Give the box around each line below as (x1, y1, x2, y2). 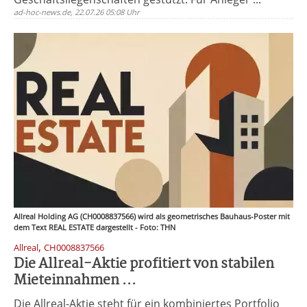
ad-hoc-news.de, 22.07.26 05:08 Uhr (14, 7, 140, 17)
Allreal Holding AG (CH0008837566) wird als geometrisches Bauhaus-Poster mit (14, 211, 290, 221)
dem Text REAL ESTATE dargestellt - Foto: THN (14, 222, 175, 232)
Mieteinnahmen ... (14, 269, 136, 292)
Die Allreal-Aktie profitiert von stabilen (14, 253, 274, 275)
